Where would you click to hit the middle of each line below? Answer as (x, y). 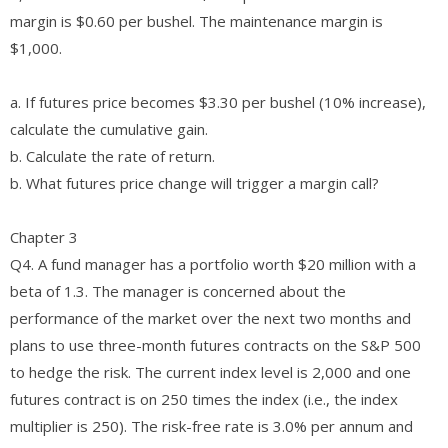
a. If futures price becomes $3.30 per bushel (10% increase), (218, 101)
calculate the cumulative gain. (109, 128)
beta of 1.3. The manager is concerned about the (178, 290)
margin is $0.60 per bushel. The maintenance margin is (196, 20)
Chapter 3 (44, 236)
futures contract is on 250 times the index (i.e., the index (204, 398)
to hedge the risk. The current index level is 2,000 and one (210, 371)
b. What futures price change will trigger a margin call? (194, 182)
